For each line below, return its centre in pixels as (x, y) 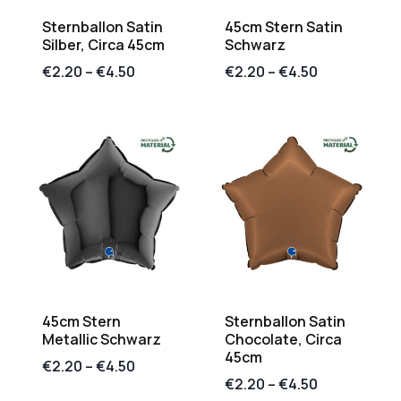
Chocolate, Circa (283, 340)
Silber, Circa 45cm (103, 44)
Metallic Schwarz (102, 340)
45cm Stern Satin (284, 26)
